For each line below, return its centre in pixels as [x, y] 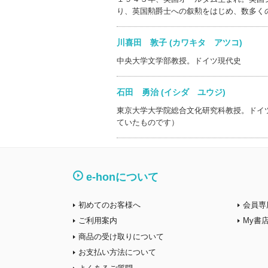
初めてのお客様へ [109, 205]
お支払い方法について [117, 252]
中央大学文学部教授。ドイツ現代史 [179, 61]
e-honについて [122, 177]
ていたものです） [147, 122]
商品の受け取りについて [121, 236]
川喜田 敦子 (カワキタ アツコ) [188, 42]
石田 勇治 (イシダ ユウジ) [179, 92]
